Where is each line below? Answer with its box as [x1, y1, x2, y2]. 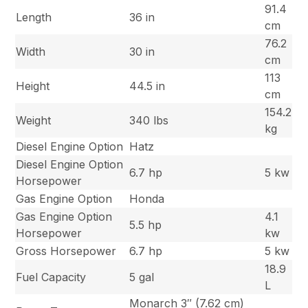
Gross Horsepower [16, 244, 117, 258]
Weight [16, 113, 52, 128]
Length [16, 10, 52, 25]
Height [16, 79, 50, 93]
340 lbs [129, 113, 169, 128]
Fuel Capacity [16, 270, 87, 285]
